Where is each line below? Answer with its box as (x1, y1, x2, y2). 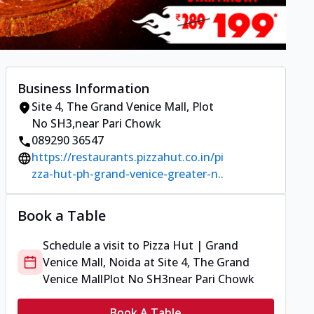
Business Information (18, 80, 149, 97)
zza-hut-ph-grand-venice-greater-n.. (32, 166, 224, 182)
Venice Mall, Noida (43, 254, 141, 271)
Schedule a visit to (43, 238, 142, 254)
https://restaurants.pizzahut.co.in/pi (32, 149, 224, 165)
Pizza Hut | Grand (142, 238, 238, 254)
